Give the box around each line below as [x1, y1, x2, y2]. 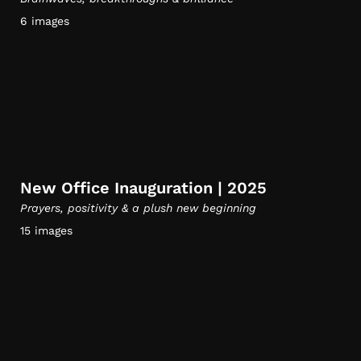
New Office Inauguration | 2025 [20, 178, 267, 197]
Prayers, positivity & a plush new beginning [20, 201, 256, 214]
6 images [20, 15, 69, 27]
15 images [20, 224, 73, 237]
